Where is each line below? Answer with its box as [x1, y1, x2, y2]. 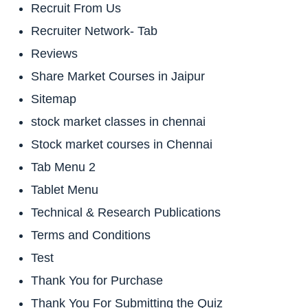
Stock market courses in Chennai [31, 137, 212, 151]
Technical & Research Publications [31, 205, 221, 219]
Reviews [31, 46, 78, 60]
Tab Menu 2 [31, 159, 96, 174]
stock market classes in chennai [31, 114, 206, 129]
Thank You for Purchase [31, 273, 163, 287]
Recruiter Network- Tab [31, 23, 157, 38]
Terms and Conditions [31, 228, 151, 242]
